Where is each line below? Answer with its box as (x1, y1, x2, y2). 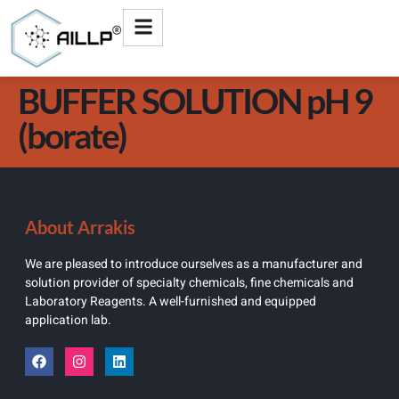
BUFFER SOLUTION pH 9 (18, 80, 372, 122)
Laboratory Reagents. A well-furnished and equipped (25, 292, 316, 312)
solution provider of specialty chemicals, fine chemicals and (25, 273, 354, 293)
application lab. (25, 311, 111, 330)
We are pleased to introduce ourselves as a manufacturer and (25, 255, 362, 274)
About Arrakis (25, 216, 135, 239)
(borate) (18, 115, 126, 157)
